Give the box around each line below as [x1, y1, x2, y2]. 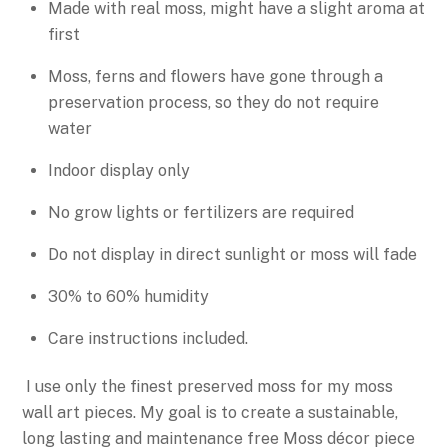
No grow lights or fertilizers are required [48, 202, 354, 222]
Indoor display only [48, 160, 190, 180]
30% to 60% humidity [48, 286, 209, 306]
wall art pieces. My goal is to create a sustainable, [22, 403, 399, 423]
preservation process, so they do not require [48, 92, 379, 112]
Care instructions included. [48, 328, 252, 348]
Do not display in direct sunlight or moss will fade [48, 244, 417, 264]
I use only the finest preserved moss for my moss [26, 377, 394, 397]
